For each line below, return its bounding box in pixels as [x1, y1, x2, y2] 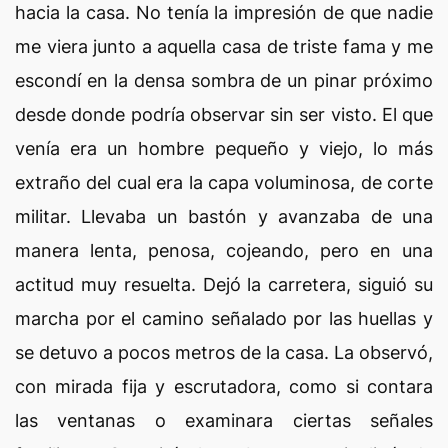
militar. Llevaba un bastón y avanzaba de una [15, 206, 433, 227]
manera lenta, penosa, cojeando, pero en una [15, 240, 433, 261]
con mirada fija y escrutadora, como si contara [15, 376, 433, 397]
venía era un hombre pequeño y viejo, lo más [15, 138, 433, 159]
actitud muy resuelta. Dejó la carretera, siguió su [15, 274, 433, 295]
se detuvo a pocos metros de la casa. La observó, [15, 342, 433, 363]
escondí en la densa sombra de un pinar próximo [15, 70, 433, 91]
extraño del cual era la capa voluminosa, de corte [15, 172, 433, 193]
